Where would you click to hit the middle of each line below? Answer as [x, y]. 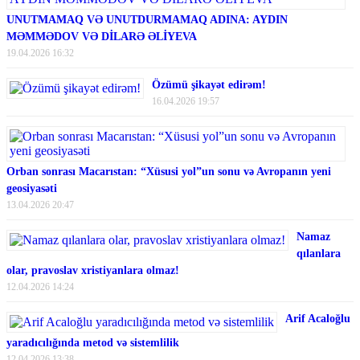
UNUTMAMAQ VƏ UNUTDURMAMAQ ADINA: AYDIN [147, 19]
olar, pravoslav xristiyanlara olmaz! [93, 270]
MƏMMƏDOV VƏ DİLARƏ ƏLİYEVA [102, 36]
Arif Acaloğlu [318, 318]
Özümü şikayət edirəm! [209, 84]
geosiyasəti [32, 188]
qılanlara [319, 253]
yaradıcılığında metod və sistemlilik [93, 342]
